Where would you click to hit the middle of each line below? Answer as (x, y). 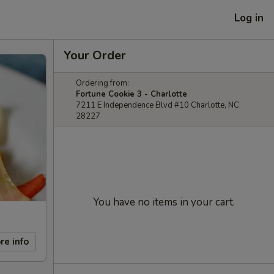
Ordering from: (102, 83)
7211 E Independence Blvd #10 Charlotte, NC (157, 105)
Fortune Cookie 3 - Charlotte (131, 94)
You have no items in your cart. (164, 202)
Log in (249, 18)
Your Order (95, 55)
